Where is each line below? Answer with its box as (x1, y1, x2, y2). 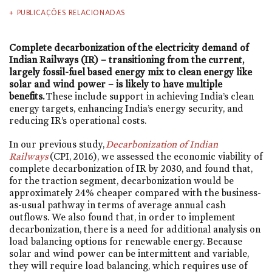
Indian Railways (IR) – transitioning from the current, (9, 53, 244, 66)
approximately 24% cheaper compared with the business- (9, 187, 261, 199)
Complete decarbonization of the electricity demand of (9, 41, 248, 53)
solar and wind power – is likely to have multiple (9, 78, 222, 90)
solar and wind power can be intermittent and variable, (9, 248, 249, 260)
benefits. (9, 90, 44, 102)
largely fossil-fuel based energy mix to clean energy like (9, 66, 252, 78)
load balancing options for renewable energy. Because (9, 236, 242, 248)
